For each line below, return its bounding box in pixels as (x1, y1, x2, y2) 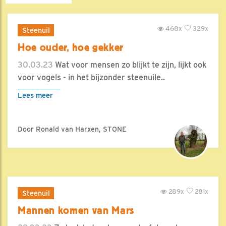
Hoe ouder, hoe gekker (18, 41, 124, 53)
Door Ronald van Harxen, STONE (18, 125, 127, 133)
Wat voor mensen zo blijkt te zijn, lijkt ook (53, 60, 206, 70)
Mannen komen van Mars (18, 204, 135, 216)
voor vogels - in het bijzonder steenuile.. (18, 73, 165, 82)
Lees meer (18, 91, 53, 99)
